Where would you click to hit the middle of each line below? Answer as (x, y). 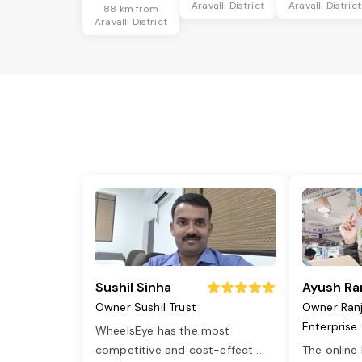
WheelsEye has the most (163, 331)
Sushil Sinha (133, 288)
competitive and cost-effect (176, 350)
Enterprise (330, 327)
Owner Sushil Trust (146, 307)
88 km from (131, 9)
